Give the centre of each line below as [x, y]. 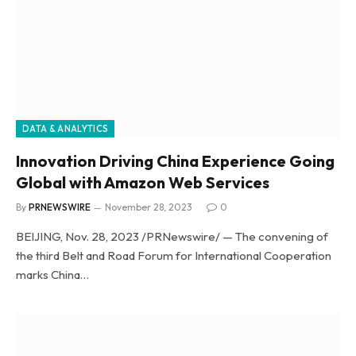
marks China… [52, 275]
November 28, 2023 [149, 207]
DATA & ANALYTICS [66, 129]
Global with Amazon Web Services [143, 182]
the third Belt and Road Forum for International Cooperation [174, 255]
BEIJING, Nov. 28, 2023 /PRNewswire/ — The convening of [172, 236]
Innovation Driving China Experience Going [175, 161]
